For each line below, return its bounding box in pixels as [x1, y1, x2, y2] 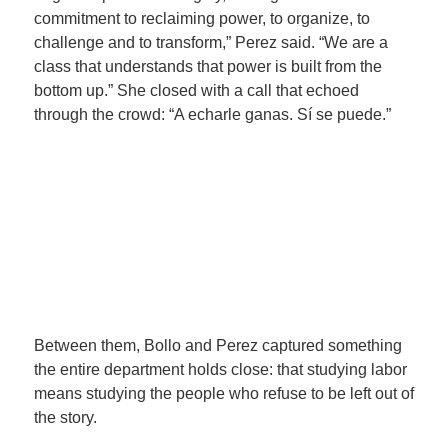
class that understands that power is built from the [33, 58, 382, 76]
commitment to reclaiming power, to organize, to [33, 10, 370, 28]
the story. [33, 409, 97, 427]
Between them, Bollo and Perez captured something [33, 337, 402, 355]
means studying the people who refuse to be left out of [33, 385, 414, 403]
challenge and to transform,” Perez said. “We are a [33, 34, 388, 52]
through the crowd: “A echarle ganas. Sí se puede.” [33, 106, 391, 124]
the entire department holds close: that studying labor [33, 361, 407, 379]
